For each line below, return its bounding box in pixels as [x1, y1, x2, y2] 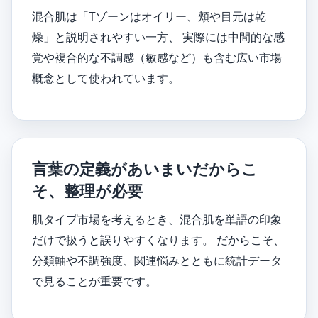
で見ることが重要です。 [32, 275, 157, 287]
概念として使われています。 [32, 72, 180, 84]
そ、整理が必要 [32, 182, 143, 200]
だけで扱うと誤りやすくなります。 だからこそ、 [32, 234, 285, 246]
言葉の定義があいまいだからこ [32, 160, 258, 178]
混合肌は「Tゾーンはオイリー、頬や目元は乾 [32, 11, 266, 23]
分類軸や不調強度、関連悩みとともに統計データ [32, 255, 282, 267]
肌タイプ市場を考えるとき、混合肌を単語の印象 [32, 214, 282, 226]
